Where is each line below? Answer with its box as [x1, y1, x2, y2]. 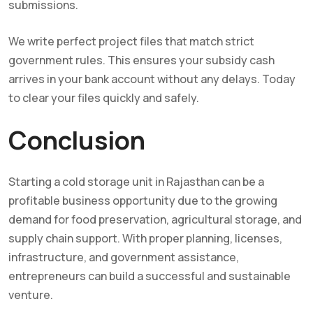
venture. [8, 286, 53, 303]
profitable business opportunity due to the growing [8, 192, 277, 208]
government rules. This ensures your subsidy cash [8, 52, 275, 68]
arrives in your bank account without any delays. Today [8, 71, 296, 87]
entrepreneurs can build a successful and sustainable [8, 268, 291, 284]
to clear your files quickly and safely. [8, 89, 199, 105]
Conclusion [8, 122, 145, 157]
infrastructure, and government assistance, [8, 249, 239, 265]
